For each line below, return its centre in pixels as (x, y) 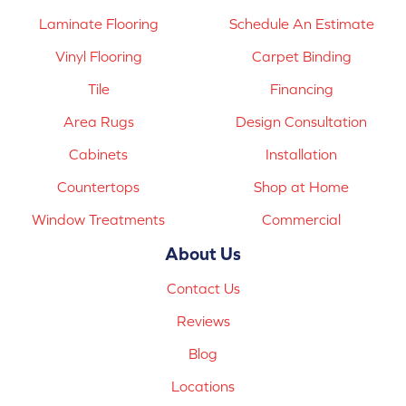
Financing (301, 89)
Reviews (203, 321)
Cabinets (99, 155)
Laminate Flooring (98, 24)
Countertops (99, 187)
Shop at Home (302, 187)
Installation (302, 155)
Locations (203, 387)
